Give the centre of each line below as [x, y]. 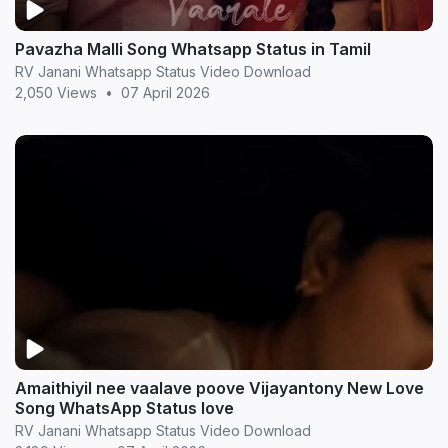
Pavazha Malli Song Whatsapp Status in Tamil [193, 49]
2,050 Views [56, 93]
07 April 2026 [165, 93]
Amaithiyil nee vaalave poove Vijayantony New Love [132, 388]
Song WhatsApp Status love [124, 408]
